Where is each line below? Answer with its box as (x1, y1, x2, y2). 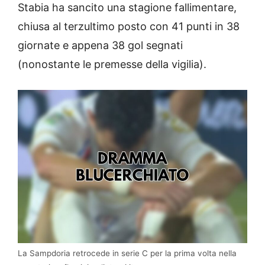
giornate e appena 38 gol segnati (18, 38, 183, 51)
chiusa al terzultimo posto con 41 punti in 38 (18, 20, 240, 33)
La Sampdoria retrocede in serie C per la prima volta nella (18, 248, 237, 258)
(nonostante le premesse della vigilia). (18, 57, 206, 70)
